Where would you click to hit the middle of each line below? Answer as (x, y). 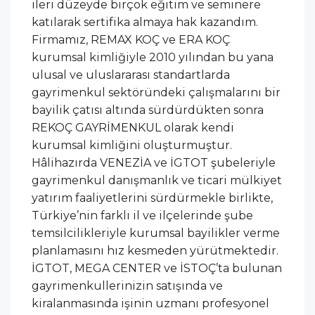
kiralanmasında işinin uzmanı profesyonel (150, 303)
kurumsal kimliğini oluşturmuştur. (132, 145)
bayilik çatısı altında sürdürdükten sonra (148, 110)
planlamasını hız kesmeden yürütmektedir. (155, 250)
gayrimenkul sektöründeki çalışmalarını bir (156, 92)
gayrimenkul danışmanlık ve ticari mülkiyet (157, 180)
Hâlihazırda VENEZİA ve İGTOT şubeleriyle (154, 162)
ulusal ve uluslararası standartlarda (131, 75)
